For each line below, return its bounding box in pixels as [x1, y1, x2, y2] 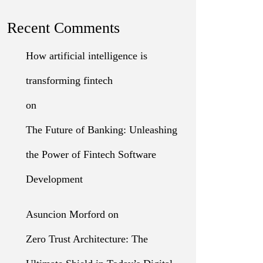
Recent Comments [7, 19, 120, 36]
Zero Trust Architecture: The [26, 233, 148, 245]
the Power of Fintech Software [26, 149, 156, 160]
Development [26, 173, 83, 185]
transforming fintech [26, 75, 113, 86]
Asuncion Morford [26, 208, 105, 220]
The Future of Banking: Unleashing [26, 124, 177, 136]
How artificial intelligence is [26, 50, 147, 62]
